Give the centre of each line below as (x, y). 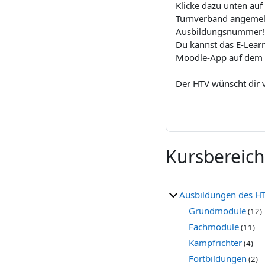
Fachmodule (214, 227)
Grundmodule (217, 211)
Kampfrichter (215, 243)
